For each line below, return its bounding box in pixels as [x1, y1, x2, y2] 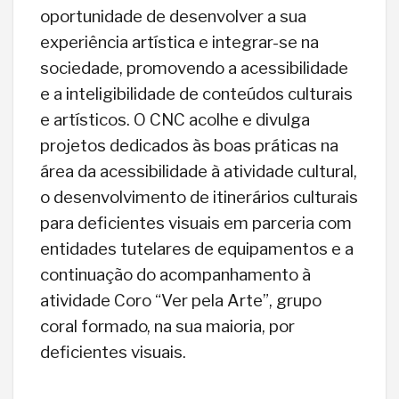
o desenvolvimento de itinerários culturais [40, 186, 358, 208]
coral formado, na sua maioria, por [40, 315, 295, 337]
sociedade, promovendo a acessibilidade [40, 57, 348, 78]
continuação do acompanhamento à [40, 264, 311, 285]
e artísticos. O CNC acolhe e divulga [40, 109, 310, 130]
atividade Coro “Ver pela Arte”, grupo [40, 289, 322, 311]
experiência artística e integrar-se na [40, 31, 319, 53]
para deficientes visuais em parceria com [40, 212, 352, 233]
